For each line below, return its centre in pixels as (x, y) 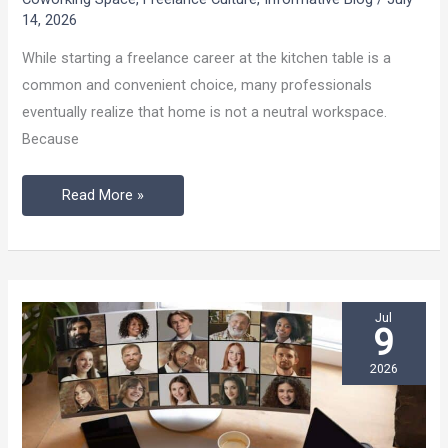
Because (51, 139)
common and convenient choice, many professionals (197, 85)
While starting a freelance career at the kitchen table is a (207, 58)
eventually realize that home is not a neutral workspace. (205, 112)
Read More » (103, 194)
